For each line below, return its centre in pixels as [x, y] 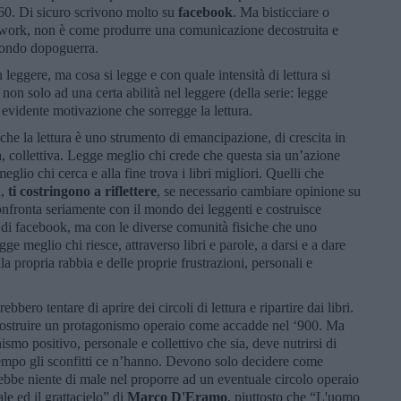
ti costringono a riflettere [82, 191]
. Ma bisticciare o [281, 12]
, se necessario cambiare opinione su [259, 191]
